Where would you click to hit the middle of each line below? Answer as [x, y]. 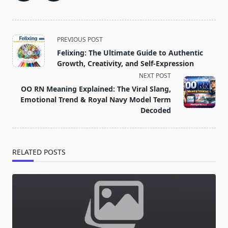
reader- [26, 87]
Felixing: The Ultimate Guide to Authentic [130, 53]
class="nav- [33, 51]
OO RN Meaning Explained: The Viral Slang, [96, 89]
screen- [26, 75]
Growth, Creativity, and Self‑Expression [125, 64]
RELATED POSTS [39, 152]
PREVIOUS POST [80, 40]
